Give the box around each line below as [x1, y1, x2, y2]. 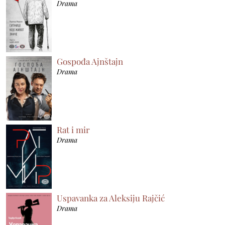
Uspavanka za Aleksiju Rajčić [57, 192, 165, 203]
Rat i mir [57, 124, 90, 135]
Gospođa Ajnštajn [57, 55, 124, 67]
